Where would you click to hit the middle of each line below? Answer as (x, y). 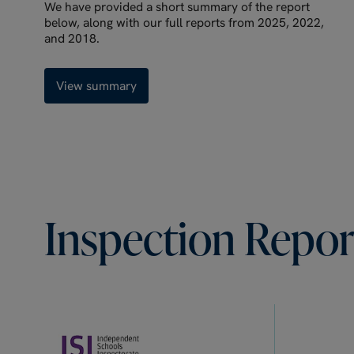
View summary (96, 85)
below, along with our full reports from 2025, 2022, (184, 22)
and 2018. (72, 38)
